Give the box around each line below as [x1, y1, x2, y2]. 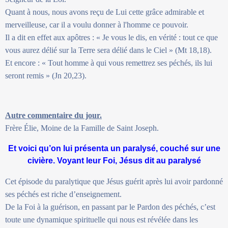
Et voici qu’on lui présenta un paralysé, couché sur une [8, 144, 220, 153]
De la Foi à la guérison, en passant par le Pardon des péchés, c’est [5, 202, 215, 211]
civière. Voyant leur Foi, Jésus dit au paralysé [27, 156, 201, 165]
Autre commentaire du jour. [5, 110, 102, 120]
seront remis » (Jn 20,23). [5, 71, 87, 80]
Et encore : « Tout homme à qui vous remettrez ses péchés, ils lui [5, 58, 212, 67]
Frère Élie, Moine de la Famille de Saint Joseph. [5, 123, 159, 132]
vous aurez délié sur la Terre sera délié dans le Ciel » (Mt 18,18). [5, 45, 212, 54]
